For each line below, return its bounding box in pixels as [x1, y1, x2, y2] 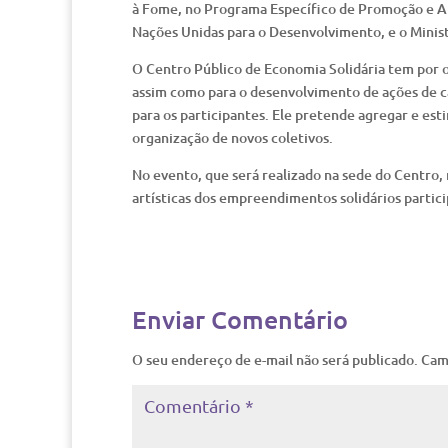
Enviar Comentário [132, 303, 348, 335]
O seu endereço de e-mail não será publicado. [132, 350, 418, 369]
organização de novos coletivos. [132, 128, 333, 147]
